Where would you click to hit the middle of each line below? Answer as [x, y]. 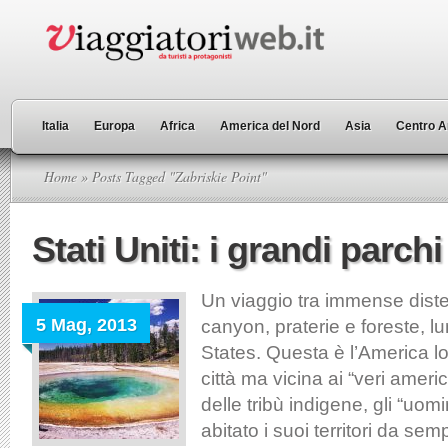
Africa [177, 126]
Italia [55, 126]
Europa [114, 126]
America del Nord [270, 126]
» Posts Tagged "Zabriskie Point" [172, 176]
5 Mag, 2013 [86, 325]
